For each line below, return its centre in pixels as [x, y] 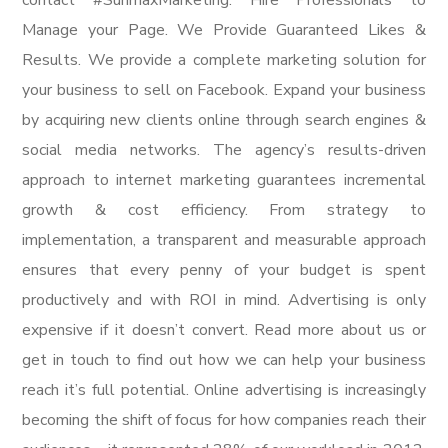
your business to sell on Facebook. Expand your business [224, 90]
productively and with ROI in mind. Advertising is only [224, 300]
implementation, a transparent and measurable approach [224, 240]
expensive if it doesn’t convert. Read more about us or [224, 330]
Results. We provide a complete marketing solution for [224, 60]
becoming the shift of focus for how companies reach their [224, 420]
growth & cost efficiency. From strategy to [224, 210]
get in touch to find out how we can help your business [224, 360]
